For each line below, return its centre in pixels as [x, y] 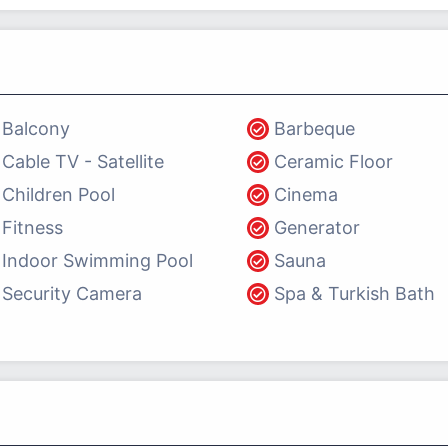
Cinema [306, 194]
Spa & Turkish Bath [355, 293]
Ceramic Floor [334, 161]
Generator [317, 227]
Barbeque [315, 128]
